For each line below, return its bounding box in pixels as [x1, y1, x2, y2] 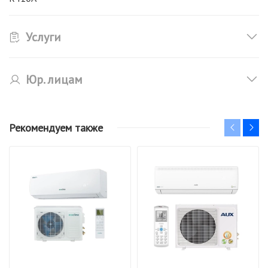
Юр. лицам [26, 71, 83, 87]
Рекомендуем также [9, 120, 103, 135]
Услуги [26, 29, 61, 45]
